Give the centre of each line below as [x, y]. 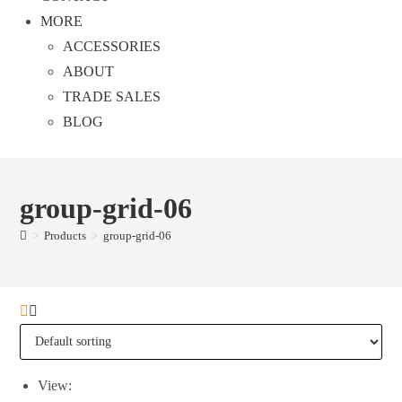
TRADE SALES [112, 97]
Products [66, 236]
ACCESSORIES [112, 47]
